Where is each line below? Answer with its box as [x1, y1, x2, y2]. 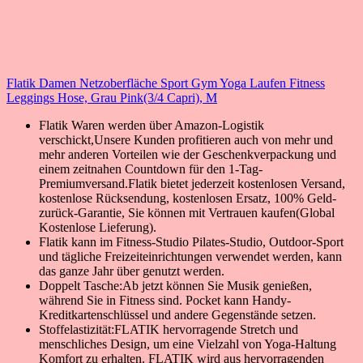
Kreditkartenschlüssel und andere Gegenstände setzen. [39, 307, 316, 322]
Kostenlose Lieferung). [39, 220, 156, 234]
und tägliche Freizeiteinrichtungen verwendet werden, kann [39, 249, 342, 263]
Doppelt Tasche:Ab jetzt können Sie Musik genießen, [39, 278, 312, 293]
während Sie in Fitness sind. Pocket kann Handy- [39, 293, 291, 307]
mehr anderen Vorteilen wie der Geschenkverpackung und [39, 147, 336, 161]
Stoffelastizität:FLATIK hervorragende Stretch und [39, 322, 298, 336]
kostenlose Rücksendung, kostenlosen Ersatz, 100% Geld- [39, 190, 336, 205]
